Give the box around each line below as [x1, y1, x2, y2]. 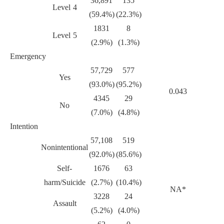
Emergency [10, 52, 46, 61]
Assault [52, 199, 76, 208]
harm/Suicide [43, 178, 85, 187]
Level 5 [52, 31, 77, 40]
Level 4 [52, 3, 77, 12]
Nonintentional [41, 143, 88, 152]
